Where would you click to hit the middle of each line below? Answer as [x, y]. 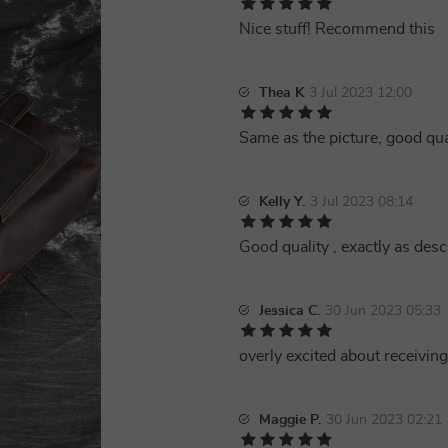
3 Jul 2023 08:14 [361, 202]
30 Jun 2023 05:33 [383, 311]
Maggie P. [290, 420]
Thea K [281, 93]
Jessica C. [289, 311]
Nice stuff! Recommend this [337, 29]
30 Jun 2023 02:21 [384, 420]
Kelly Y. [282, 202]
